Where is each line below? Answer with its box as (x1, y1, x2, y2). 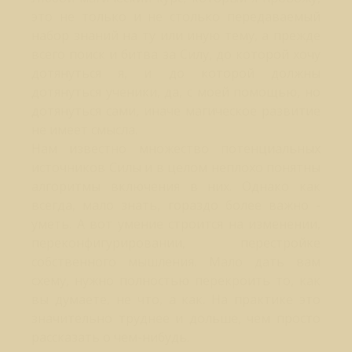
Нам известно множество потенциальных (31, 140, 321, 157)
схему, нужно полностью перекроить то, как (31, 272, 321, 289)
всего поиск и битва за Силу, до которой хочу (31, 46, 321, 63)
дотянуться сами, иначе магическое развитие (31, 102, 321, 119)
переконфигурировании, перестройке (31, 234, 321, 251)
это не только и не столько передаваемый (31, 8, 321, 25)
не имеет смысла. (31, 121, 137, 138)
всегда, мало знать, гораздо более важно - (31, 196, 321, 214)
